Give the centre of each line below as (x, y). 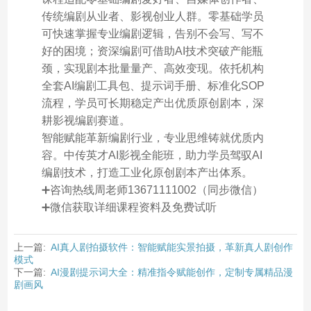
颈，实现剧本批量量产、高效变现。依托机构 (152, 68)
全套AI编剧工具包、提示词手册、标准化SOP (153, 85)
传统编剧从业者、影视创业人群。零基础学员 (152, 16)
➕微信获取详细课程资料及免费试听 (129, 207)
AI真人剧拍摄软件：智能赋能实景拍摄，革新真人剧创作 (171, 247)
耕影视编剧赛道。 (86, 120)
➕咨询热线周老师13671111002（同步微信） (152, 190)
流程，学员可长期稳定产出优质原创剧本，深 (152, 103)
